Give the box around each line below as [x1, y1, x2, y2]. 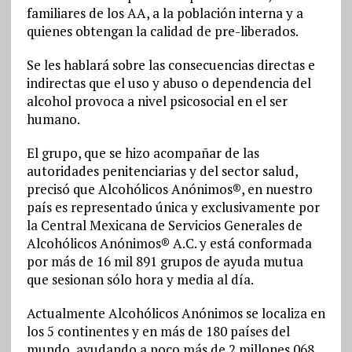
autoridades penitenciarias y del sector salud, [26, 162, 298, 181]
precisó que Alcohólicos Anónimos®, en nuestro [26, 180, 313, 199]
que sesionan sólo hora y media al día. [26, 270, 254, 289]
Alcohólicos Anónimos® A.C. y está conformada [26, 234, 312, 253]
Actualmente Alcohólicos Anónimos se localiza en [26, 304, 325, 323]
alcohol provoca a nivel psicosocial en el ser [26, 92, 288, 111]
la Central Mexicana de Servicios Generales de [26, 216, 302, 235]
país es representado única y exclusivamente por [26, 198, 320, 217]
